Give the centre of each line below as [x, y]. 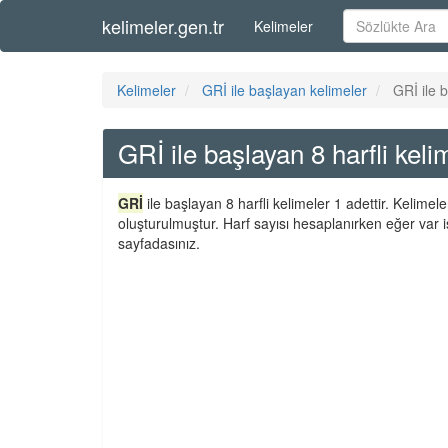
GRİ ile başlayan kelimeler [284, 90]
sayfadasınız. [159, 243]
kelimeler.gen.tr [163, 26]
